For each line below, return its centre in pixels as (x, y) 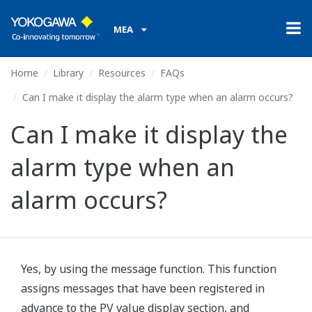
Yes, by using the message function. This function (149, 269)
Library (68, 73)
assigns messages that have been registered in (143, 288)
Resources (122, 73)
